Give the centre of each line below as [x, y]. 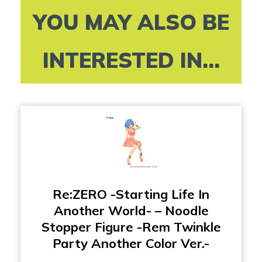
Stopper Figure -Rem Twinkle [131, 227]
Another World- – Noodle [131, 210]
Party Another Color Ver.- [131, 243]
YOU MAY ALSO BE [131, 22]
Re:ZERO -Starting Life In [131, 194]
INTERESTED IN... [131, 60]
